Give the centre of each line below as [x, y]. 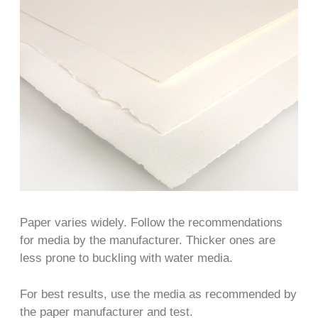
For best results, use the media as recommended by [158, 294]
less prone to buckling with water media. [126, 258]
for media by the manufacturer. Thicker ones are [148, 241]
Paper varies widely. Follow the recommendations [151, 223]
